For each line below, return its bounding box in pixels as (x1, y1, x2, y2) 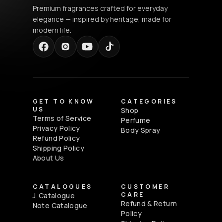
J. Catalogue (32, 190, 75, 200)
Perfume (121, 115, 151, 125)
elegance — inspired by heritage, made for (32, 14, 171, 24)
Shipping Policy (32, 143, 85, 153)
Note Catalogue (32, 200, 88, 210)
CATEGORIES (121, 97, 177, 106)
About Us (32, 153, 64, 163)
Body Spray (121, 125, 161, 135)
